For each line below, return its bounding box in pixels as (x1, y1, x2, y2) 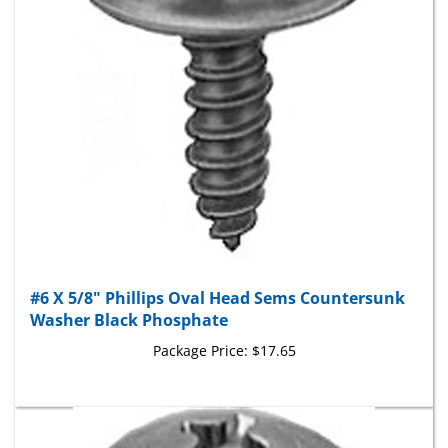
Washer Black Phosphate (30, 290, 228, 313)
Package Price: (152, 322, 248, 342)
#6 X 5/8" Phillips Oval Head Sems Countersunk (30, 268, 405, 291)
